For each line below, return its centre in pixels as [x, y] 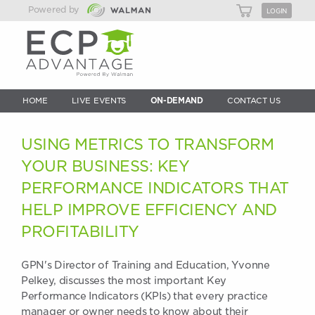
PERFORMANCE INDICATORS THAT [155, 188]
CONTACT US [253, 101]
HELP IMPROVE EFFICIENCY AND [149, 210]
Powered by [57, 10]
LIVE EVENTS [99, 101]
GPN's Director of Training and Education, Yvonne [146, 265]
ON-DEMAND [176, 101]
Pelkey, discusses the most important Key [124, 281]
